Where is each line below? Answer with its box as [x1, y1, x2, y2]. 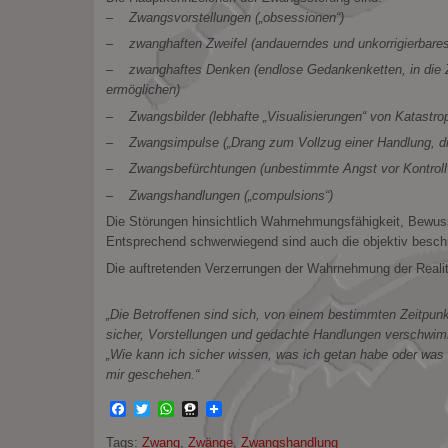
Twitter [149, 400, 197, 418]
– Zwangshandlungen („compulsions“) [105, 187, 333, 203]
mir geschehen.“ [105, 367, 199, 383]
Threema [197, 400, 262, 418]
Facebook [125, 400, 197, 418]
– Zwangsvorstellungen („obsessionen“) [105, 9, 344, 25]
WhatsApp [173, 400, 248, 418]
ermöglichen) [105, 82, 180, 98]
